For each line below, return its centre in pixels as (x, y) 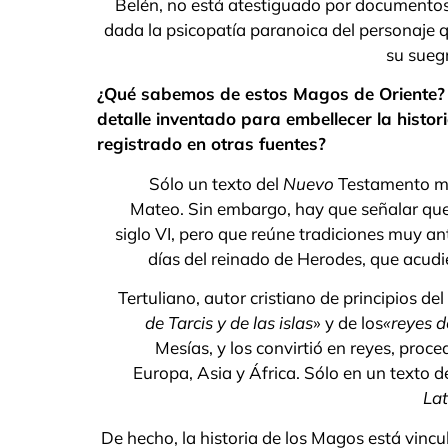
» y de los (348, 323)
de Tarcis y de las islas (229, 323)
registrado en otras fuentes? (211, 144)
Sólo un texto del (216, 183)
